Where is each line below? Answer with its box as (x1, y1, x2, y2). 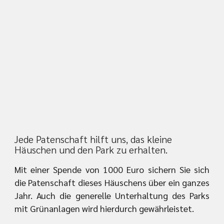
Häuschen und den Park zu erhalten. (14, 143, 167, 156)
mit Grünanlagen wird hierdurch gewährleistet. (14, 202, 194, 214)
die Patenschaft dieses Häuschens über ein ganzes (14, 176, 210, 188)
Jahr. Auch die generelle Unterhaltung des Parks (14, 189, 210, 201)
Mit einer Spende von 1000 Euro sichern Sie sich (14, 163, 210, 175)
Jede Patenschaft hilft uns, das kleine (14, 132, 172, 146)
